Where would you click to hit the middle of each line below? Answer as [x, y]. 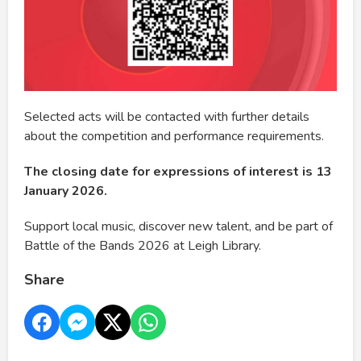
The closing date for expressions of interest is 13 [178, 172]
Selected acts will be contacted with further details [167, 117]
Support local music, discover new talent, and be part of [178, 227]
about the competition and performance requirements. [174, 137]
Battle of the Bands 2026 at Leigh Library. [143, 246]
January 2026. [66, 191]
